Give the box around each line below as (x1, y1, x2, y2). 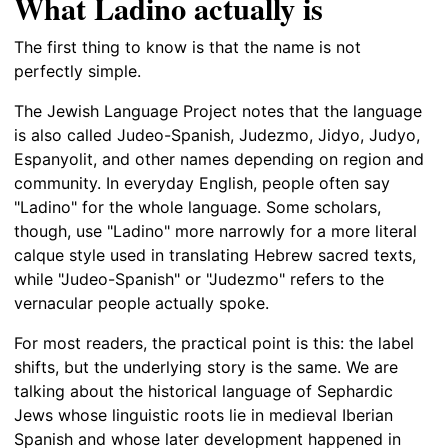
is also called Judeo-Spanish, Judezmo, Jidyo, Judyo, (14, 124, 420, 145)
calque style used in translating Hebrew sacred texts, (14, 244, 416, 265)
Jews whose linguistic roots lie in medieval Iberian (14, 404, 393, 425)
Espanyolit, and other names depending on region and (14, 148, 424, 169)
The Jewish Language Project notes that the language (14, 100, 422, 121)
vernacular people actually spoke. (14, 292, 269, 313)
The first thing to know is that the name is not (14, 36, 361, 57)
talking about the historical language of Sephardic (14, 380, 393, 401)
